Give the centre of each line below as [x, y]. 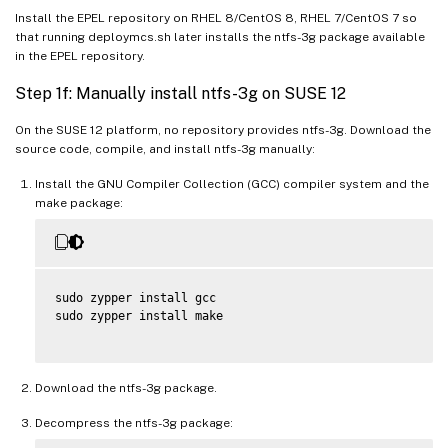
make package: [79, 203]
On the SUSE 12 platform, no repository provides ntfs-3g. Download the [223, 130]
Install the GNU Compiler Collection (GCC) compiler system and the [232, 184]
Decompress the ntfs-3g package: [134, 423]
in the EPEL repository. [80, 56]
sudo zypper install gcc [135, 298]
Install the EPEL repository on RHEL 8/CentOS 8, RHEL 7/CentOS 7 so [216, 18]
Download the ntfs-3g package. [126, 388]
